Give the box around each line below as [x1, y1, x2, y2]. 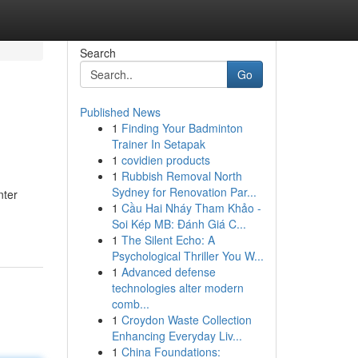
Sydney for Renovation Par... [111, 184, 257, 200]
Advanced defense [121, 264, 216, 280]
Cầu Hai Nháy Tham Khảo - [121, 200, 261, 216]
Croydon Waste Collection [121, 312, 252, 328]
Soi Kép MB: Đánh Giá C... [111, 216, 246, 232]
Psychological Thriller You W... [111, 248, 264, 264]
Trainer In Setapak [111, 136, 205, 152]
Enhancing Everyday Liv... [111, 328, 242, 344]
